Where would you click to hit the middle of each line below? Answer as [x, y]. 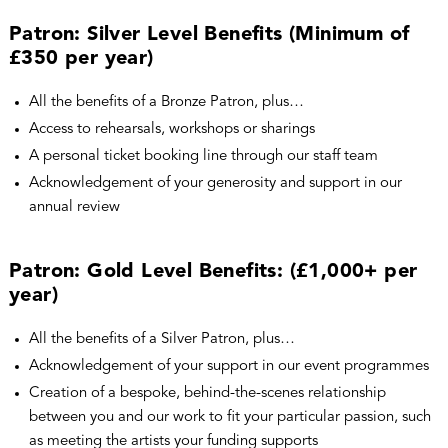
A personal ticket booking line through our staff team [203, 156]
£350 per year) [81, 58]
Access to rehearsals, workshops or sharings [171, 129]
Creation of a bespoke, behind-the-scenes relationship [207, 393]
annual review [74, 207]
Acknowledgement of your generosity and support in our [215, 183]
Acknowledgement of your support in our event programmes [228, 366]
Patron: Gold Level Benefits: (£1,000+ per [213, 271]
